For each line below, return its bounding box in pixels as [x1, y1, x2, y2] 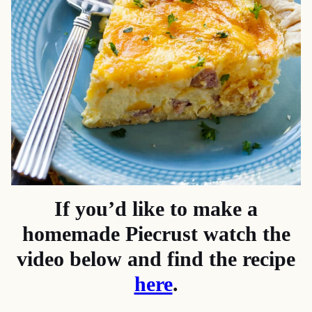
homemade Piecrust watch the [22, 222, 290, 245]
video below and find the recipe [17, 247, 295, 270]
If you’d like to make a [54, 197, 258, 220]
